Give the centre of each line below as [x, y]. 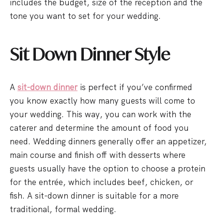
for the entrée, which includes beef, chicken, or [101, 182]
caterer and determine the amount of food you [99, 128]
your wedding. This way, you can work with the [101, 114]
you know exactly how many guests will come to [102, 101]
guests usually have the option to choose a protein [108, 169]
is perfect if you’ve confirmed [135, 87]
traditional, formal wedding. [64, 209]
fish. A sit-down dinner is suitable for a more [94, 196]
